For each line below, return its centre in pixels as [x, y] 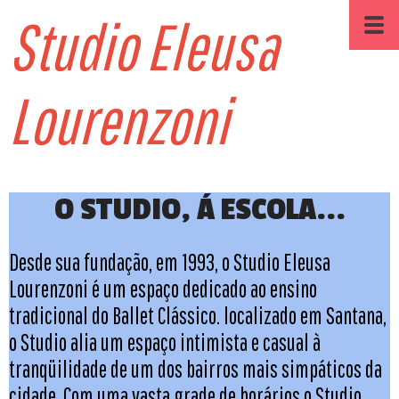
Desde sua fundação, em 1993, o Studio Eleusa [170, 262]
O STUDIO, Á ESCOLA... [199, 210]
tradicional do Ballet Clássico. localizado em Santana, [198, 315]
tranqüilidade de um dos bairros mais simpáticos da [195, 369]
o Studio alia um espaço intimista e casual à [165, 342]
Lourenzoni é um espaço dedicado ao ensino [163, 289]
